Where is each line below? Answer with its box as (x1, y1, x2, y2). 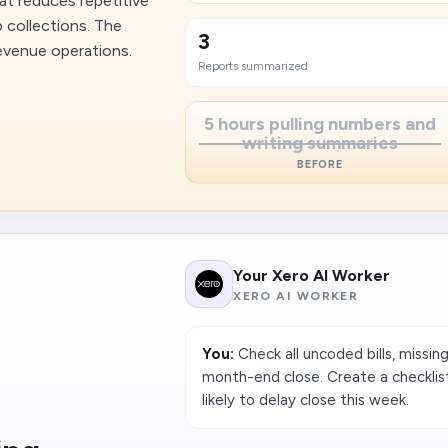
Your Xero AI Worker (233, 265, 391, 285)
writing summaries (241, 132, 398, 154)
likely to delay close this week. (202, 391, 410, 409)
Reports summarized (198, 59, 309, 73)
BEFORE (296, 158, 344, 171)
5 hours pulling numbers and (203, 113, 436, 135)
